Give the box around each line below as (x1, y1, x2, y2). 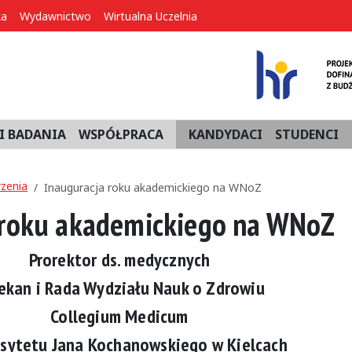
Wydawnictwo (20, 9, 91, 24)
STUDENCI (275, 126, 339, 143)
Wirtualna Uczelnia (104, 9, 197, 24)
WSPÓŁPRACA (79, 126, 163, 143)
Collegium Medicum (50, 304, 189, 328)
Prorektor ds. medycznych (28, 247, 211, 272)
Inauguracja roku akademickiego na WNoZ (44, 180, 262, 195)
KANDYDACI (189, 126, 262, 143)
